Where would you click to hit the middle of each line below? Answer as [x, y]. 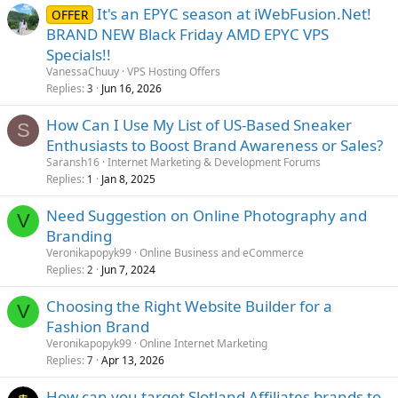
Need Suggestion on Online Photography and [207, 216]
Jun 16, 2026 [131, 89]
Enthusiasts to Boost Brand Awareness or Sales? [215, 146]
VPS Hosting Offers [174, 72]
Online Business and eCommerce [222, 253]
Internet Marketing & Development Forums [214, 163]
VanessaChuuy [83, 72]
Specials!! [79, 55]
